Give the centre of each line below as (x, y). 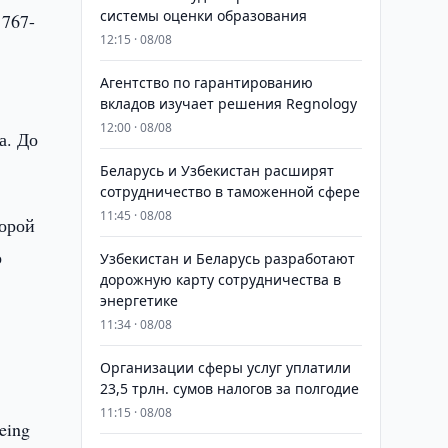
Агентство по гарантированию (206, 82)
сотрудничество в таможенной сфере (229, 191)
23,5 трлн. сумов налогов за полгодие (229, 388)
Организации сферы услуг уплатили (225, 367)
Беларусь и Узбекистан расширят (216, 170)
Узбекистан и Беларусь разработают (227, 258)
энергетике (138, 300)
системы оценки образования (203, 15)
